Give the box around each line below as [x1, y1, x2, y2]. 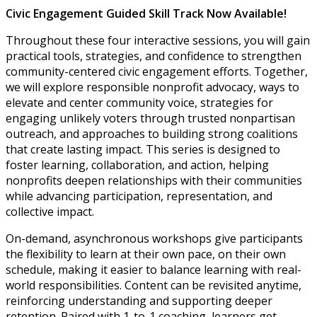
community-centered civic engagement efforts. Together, [6, 64, 308, 80]
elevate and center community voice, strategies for [6, 95, 273, 111]
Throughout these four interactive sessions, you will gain [6, 33, 310, 49]
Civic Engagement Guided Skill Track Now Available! [6, 6, 287, 22]
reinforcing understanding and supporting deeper [6, 293, 272, 309]
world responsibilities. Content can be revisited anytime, [6, 277, 301, 294]
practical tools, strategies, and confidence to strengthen [6, 48, 301, 64]
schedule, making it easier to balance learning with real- [6, 262, 301, 278]
